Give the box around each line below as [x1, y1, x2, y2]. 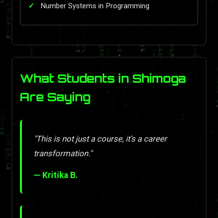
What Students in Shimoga [20, 71, 186, 86]
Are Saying [20, 89, 91, 104]
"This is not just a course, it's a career [34, 134, 167, 144]
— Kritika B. [34, 170, 78, 181]
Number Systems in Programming [40, 1, 149, 10]
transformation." [34, 148, 92, 159]
